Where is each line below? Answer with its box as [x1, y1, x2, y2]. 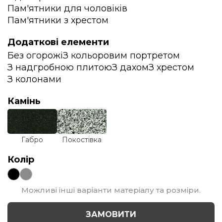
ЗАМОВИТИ [86, 210, 136, 220]
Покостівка [62, 135, 102, 144]
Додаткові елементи [7, 36, 109, 48]
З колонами [7, 73, 61, 85]
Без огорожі [7, 50, 63, 61]
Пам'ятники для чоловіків [7, 2, 127, 14]
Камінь [7, 95, 41, 107]
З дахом [112, 61, 149, 73]
